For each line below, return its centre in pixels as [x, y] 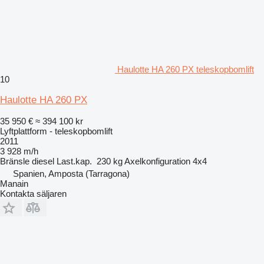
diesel [43, 161]
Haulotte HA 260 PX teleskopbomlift [186, 69]
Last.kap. [74, 161]
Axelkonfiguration [157, 161]
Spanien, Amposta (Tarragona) [71, 173]
